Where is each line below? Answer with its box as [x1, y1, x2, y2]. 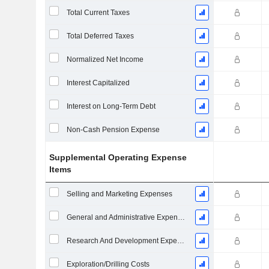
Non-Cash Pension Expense [66, 125, 160, 134]
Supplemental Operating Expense [49, 153, 187, 162]
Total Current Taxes [66, 8, 130, 17]
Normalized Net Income [66, 55, 144, 64]
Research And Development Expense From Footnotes [177, 237, 184, 245]
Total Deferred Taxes [66, 32, 134, 40]
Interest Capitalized [66, 79, 130, 87]
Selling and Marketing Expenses [66, 190, 172, 198]
